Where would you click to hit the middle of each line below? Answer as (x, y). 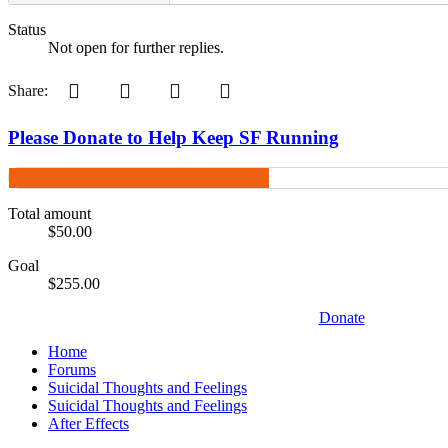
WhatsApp (216, 87)
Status (27, 29)
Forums (72, 370)
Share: (28, 90)
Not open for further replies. (136, 47)
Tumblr (156, 87)
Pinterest (110, 87)
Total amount (49, 214)
